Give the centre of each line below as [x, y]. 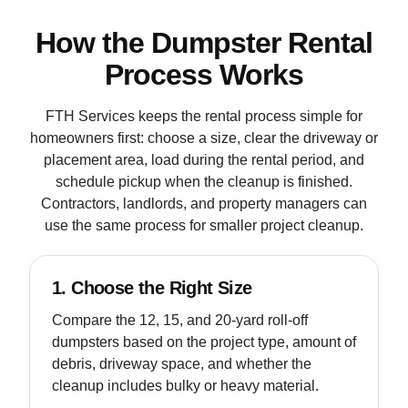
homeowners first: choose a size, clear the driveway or [204, 138]
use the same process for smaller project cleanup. [204, 226]
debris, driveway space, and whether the [182, 364]
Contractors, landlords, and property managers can [204, 204]
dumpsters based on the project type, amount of [204, 342]
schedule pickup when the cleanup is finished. [204, 182]
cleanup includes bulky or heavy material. [185, 386]
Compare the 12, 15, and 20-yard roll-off [180, 321]
